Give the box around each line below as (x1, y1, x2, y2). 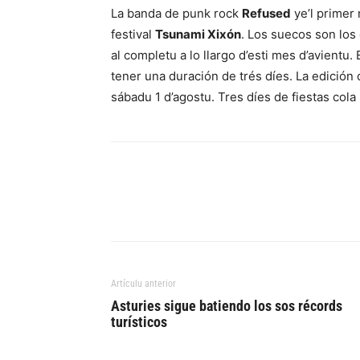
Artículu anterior (111, 278, 176, 289)
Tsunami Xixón (155, 27, 241, 42)
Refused (242, 6, 291, 21)
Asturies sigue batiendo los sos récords (111, 297, 342, 314)
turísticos (111, 313, 167, 330)
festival (111, 27, 155, 42)
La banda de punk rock (111, 6, 242, 21)
